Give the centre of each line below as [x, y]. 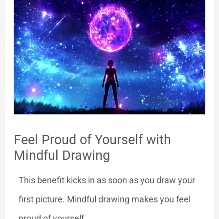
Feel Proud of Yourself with [92, 140]
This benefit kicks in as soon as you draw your [107, 180]
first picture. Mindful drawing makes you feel [104, 199]
